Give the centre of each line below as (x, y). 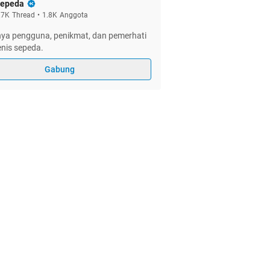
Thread (24, 15)
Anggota (74, 15)
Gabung (60, 69)
